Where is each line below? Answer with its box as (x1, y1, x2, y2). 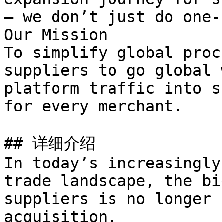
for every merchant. (4, 97, 183, 115)
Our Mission (4, 26, 108, 44)
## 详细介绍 (4, 134, 96, 152)
